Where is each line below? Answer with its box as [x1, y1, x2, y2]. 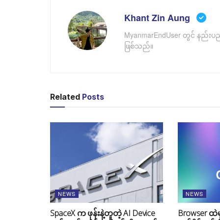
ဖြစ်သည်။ [124, 40, 153, 51]
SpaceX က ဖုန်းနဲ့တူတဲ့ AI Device [50, 208, 155, 219]
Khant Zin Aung [124, 11, 192, 24]
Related [50, 91, 80, 102]
